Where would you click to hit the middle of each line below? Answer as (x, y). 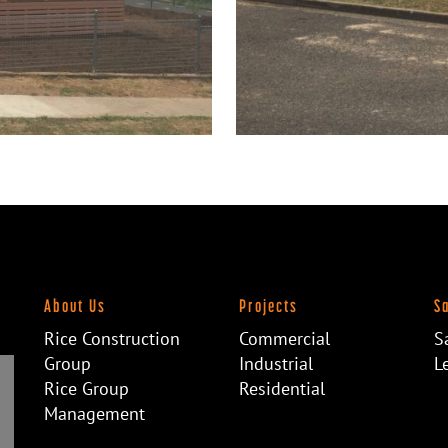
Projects (268, 305)
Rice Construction (112, 338)
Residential (282, 388)
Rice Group (86, 388)
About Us (75, 305)
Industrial (276, 363)
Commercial (284, 338)
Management (94, 413)
